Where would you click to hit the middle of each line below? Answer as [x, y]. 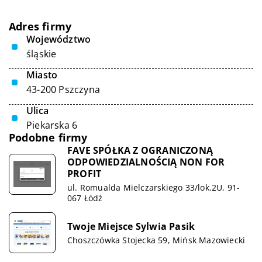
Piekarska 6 [52, 125]
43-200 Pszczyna [63, 89]
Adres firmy [40, 26]
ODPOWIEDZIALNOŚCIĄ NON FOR [146, 162]
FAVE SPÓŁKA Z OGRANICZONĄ [140, 150]
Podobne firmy [48, 137]
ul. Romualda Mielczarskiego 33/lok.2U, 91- [154, 187]
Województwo [59, 39]
